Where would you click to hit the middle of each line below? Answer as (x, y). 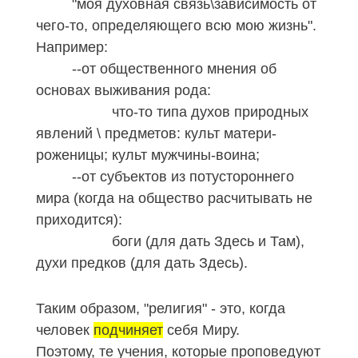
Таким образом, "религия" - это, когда (161, 308)
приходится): (79, 219)
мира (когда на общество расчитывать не (174, 198)
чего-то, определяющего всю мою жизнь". (176, 25)
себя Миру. (201, 330)
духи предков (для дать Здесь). (142, 263)
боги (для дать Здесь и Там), (170, 241)
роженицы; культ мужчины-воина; (148, 155)
